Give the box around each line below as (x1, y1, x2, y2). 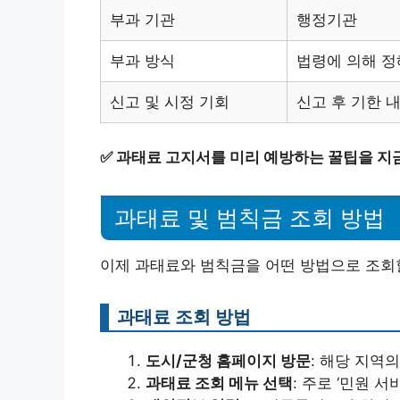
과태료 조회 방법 (117, 304, 251, 328)
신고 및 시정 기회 (110, 93, 229, 112)
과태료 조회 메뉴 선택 (146, 373, 293, 392)
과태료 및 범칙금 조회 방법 (114, 204, 385, 230)
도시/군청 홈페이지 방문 (146, 351, 311, 370)
